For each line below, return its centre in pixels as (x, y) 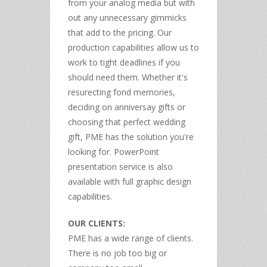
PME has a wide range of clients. (131, 238)
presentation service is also (120, 166)
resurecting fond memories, (122, 92)
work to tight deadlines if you (124, 62)
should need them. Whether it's (128, 77)
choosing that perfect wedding (127, 122)
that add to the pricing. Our (120, 32)
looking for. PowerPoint (114, 151)
